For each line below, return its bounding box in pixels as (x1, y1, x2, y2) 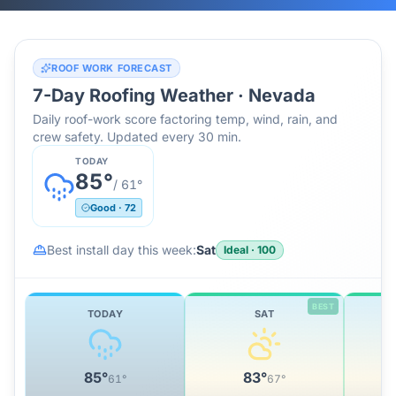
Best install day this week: (47, 242, 196, 257)
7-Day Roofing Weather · (33, 85, 248, 106)
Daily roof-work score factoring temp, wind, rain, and (33, 111, 338, 126)
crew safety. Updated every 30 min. (33, 129, 241, 144)
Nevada (248, 85, 316, 106)
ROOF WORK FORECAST (51, 62, 172, 74)
